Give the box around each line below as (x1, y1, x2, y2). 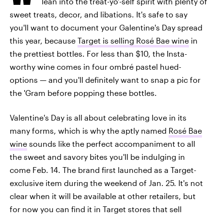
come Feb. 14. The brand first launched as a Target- (10, 165, 196, 174)
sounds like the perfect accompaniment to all (27, 139, 195, 148)
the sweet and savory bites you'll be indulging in (10, 152, 185, 161)
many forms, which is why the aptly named (10, 126, 169, 135)
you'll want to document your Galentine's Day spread (10, 23, 202, 32)
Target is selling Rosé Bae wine (77, 36, 189, 45)
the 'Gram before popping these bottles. (10, 88, 157, 97)
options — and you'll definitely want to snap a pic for (10, 75, 201, 84)
